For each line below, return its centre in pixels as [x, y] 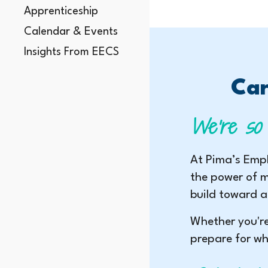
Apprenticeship [61, 11]
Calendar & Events [71, 32]
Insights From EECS [71, 52]
